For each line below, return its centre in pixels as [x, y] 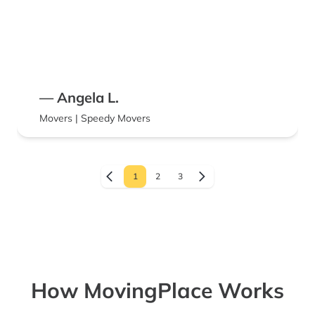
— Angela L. [79, 98]
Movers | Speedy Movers [95, 118]
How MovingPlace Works [157, 291]
